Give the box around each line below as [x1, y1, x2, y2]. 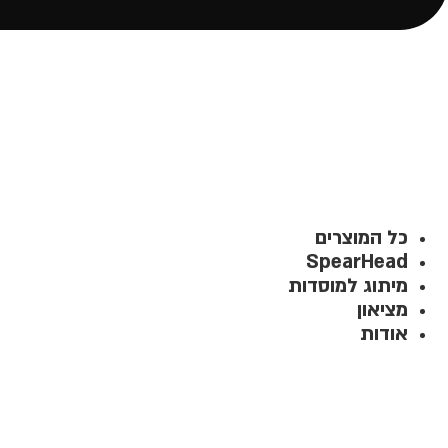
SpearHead [306, 248, 408, 275]
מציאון [357, 296, 408, 323]
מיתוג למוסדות [288, 272, 408, 299]
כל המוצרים [315, 224, 408, 251]
